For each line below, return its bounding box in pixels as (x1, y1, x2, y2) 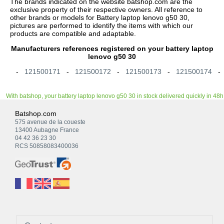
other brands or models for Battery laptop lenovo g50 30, (10, 13, 189, 21)
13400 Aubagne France (15, 126, 79, 133)
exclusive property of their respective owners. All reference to (10, 5, 202, 13)
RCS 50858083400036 (15, 142, 78, 149)
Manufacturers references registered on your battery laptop (10, 44, 213, 52)
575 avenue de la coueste (15, 118, 85, 125)
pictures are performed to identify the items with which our (10, 21, 193, 29)
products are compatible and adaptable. (10, 29, 136, 37)
